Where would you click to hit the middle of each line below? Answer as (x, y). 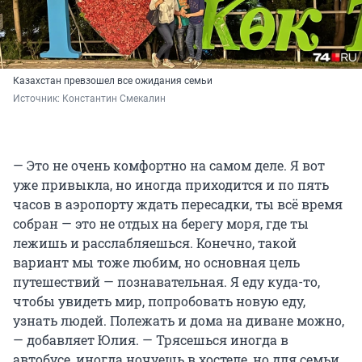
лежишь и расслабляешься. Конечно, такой (155, 243)
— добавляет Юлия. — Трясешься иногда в (151, 340)
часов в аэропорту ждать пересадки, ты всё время (178, 204)
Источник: (38, 99)
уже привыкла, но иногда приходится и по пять (171, 185)
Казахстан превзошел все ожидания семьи (113, 81)
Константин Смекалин (114, 99)
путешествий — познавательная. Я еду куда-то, (166, 282)
